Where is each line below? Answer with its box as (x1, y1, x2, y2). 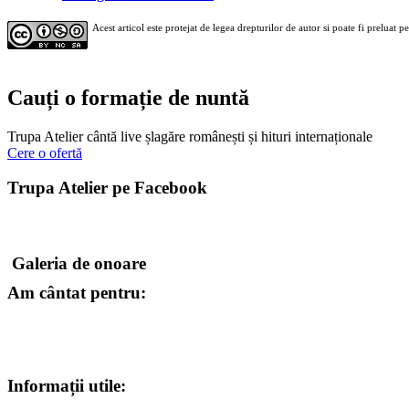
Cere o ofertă (7, 144, 82, 161)
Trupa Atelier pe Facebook (7, 178, 207, 198)
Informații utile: (7, 376, 126, 396)
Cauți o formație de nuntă (7, 85, 249, 110)
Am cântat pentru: (7, 282, 146, 302)
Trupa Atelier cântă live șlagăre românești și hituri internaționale (7, 128, 372, 144)
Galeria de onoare (12, 253, 146, 273)
